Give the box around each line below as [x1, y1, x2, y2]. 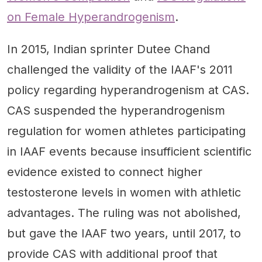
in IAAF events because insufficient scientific [7, 144, 251, 159]
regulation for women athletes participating [7, 124, 246, 139]
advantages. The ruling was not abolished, [7, 206, 241, 220]
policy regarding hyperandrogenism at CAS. [7, 83, 249, 98]
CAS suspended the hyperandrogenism [7, 104, 225, 118]
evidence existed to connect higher [7, 165, 202, 180]
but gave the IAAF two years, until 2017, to [7, 226, 241, 241]
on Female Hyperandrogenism [7, 10, 175, 25]
